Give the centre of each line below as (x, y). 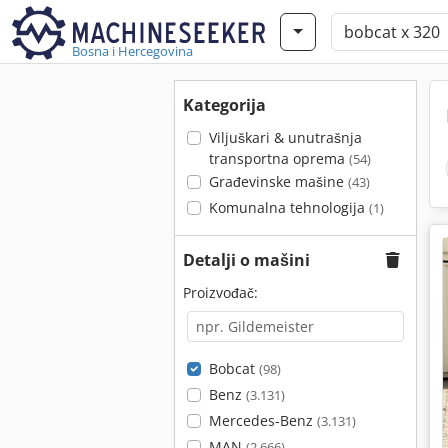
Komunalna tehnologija (288, 207)
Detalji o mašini (246, 260)
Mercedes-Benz (262, 420)
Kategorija (224, 105)
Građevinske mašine (278, 181)
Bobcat (233, 368)
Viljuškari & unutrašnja (285, 137)
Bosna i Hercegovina (132, 51)
